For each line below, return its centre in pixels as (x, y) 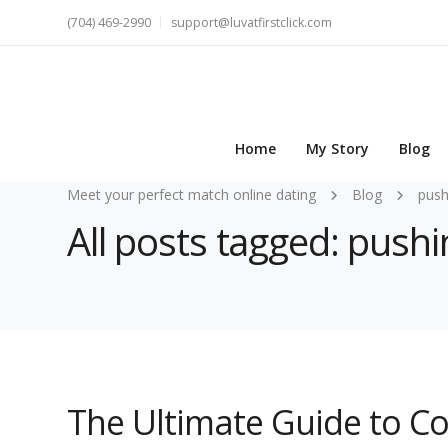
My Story (337, 149)
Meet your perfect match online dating (191, 194)
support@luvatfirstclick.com (251, 22)
